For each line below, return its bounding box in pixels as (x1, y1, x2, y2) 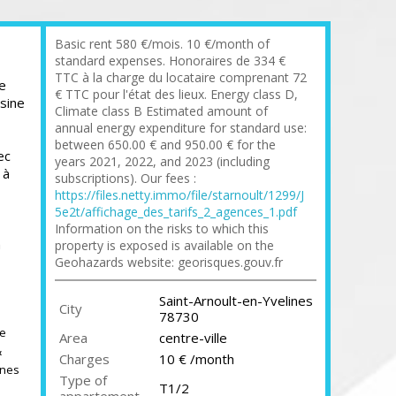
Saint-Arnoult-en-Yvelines (159, 292, 313, 309)
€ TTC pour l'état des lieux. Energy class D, (55, 86, 298, 103)
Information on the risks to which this (55, 220, 269, 237)
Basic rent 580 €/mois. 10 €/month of (55, 35, 270, 52)
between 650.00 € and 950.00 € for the (55, 136, 276, 153)
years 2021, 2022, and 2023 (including (55, 153, 270, 170)
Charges (59, 350, 110, 368)
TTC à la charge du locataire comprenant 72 (55, 69, 307, 86)
